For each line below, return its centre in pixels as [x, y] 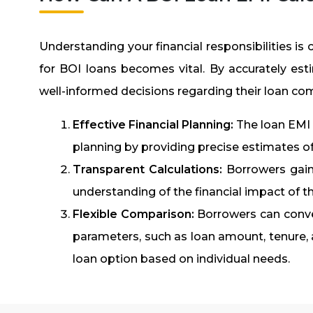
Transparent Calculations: [147, 169]
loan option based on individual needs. [181, 259]
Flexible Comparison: [133, 214]
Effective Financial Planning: [153, 124]
